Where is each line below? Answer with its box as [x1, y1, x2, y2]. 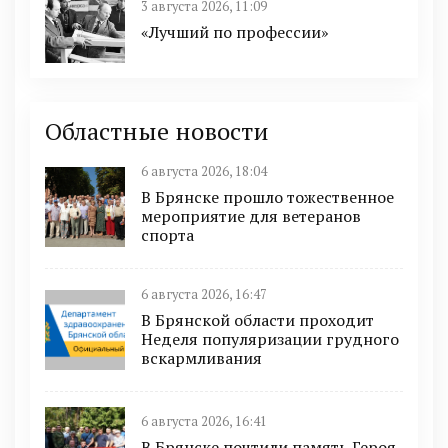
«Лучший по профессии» [141, 21, 329, 44]
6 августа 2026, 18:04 [141, 163, 267, 181]
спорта [141, 224, 194, 247]
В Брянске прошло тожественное [141, 186, 394, 209]
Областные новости [45, 115, 269, 148]
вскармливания [141, 347, 262, 370]
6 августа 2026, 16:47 [141, 286, 267, 304]
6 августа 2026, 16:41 [141, 412, 267, 430]
